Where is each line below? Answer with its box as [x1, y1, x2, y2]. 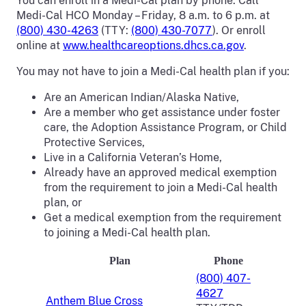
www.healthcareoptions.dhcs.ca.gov [63, 39, 244, 52]
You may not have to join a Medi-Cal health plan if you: [16, 65, 290, 78]
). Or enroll [212, 24, 266, 37]
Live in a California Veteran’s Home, [44, 151, 222, 164]
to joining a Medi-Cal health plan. [44, 226, 210, 239]
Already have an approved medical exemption [44, 166, 277, 179]
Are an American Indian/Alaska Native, [44, 91, 239, 104]
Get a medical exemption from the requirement [44, 211, 281, 224]
